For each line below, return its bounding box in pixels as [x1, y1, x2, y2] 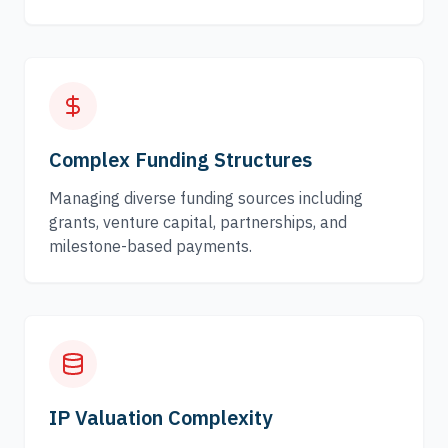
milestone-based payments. [49, 236, 252, 256]
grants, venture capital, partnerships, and [49, 212, 347, 232]
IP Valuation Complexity [49, 404, 272, 431]
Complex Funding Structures [49, 146, 312, 173]
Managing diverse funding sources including [49, 188, 363, 208]
